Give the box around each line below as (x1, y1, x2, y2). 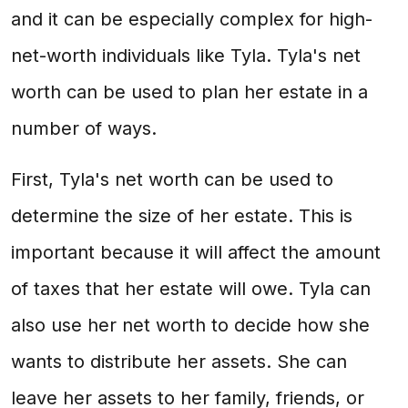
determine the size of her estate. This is (11, 205, 352, 227)
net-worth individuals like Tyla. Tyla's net (11, 45, 361, 66)
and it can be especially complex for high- (11, 8, 372, 30)
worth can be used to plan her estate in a (11, 81, 368, 103)
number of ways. (11, 117, 157, 139)
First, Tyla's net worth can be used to (11, 168, 333, 190)
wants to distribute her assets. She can (11, 351, 347, 372)
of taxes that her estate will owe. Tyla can (11, 278, 371, 300)
